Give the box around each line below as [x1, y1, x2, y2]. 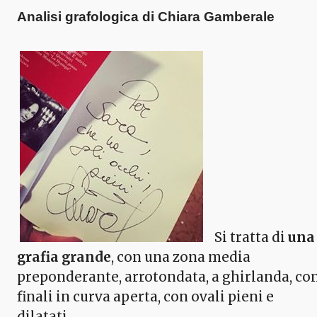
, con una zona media [111, 249, 250, 266]
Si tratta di [203, 229, 288, 246]
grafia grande [17, 249, 111, 266]
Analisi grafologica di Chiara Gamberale [17, 9, 275, 25]
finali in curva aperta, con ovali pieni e [17, 289, 274, 306]
